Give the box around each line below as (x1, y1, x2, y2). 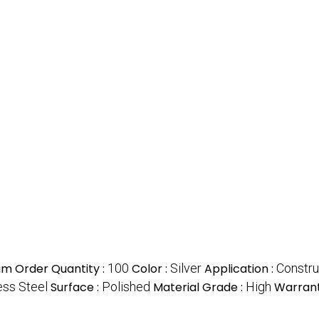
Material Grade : (153, 279, 246, 296)
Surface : (51, 279, 102, 296)
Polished (102, 279, 150, 295)
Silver (170, 261, 202, 276)
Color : (132, 261, 170, 278)
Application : (204, 261, 276, 278)
